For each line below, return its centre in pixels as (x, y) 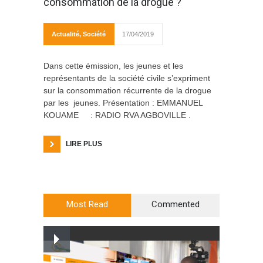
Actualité (65, 34)
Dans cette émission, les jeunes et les (113, 65)
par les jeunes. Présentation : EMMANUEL (123, 102)
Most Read (87, 204)
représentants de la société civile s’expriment (127, 78)
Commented (176, 204)
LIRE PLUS (84, 144)
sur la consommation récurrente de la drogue (127, 90)
